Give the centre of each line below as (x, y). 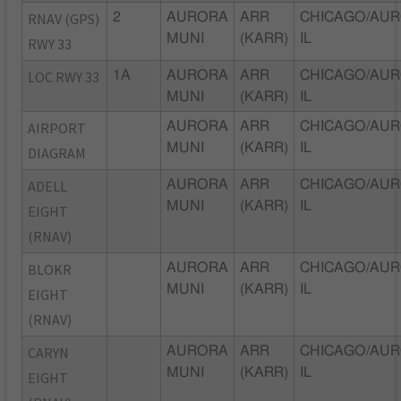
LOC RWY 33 (64, 77)
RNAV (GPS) (64, 18)
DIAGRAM (57, 153)
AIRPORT (57, 128)
